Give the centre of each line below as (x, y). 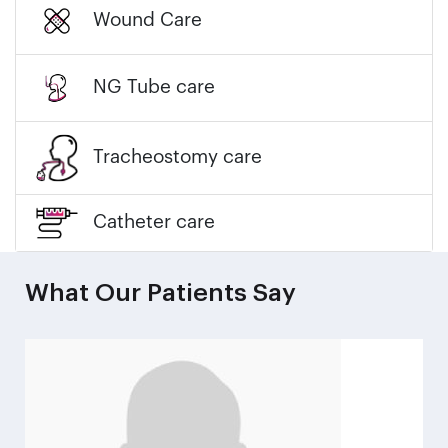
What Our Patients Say (160, 293)
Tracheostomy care (177, 158)
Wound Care (147, 21)
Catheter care (154, 223)
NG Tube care (154, 88)
